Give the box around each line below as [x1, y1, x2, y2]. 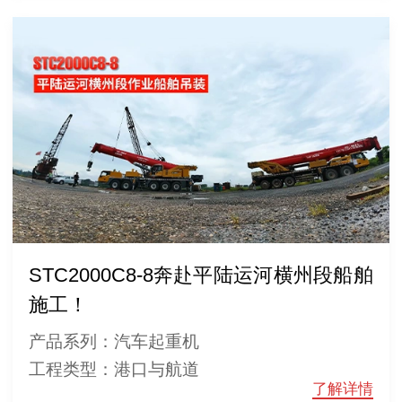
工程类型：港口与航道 [28, 359, 199, 379]
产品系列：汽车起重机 [28, 331, 199, 351]
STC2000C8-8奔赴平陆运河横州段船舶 [28, 264, 373, 286]
